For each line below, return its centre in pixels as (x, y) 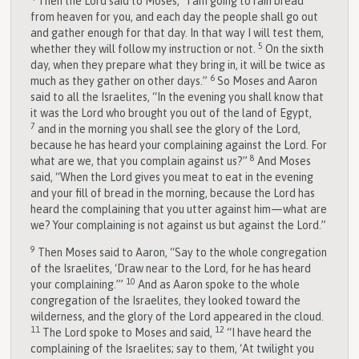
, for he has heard (269, 268)
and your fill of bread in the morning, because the (152, 193)
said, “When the (71, 177)
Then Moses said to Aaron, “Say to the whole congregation (183, 252)
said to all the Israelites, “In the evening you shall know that (177, 97)
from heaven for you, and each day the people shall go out (175, 16)
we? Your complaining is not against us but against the (164, 225)
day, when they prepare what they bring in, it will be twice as (178, 65)
